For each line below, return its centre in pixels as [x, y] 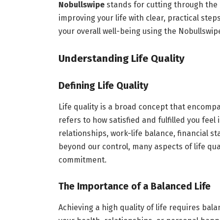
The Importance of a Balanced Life [134, 187]
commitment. [82, 160]
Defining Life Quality [103, 86]
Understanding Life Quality [121, 59]
